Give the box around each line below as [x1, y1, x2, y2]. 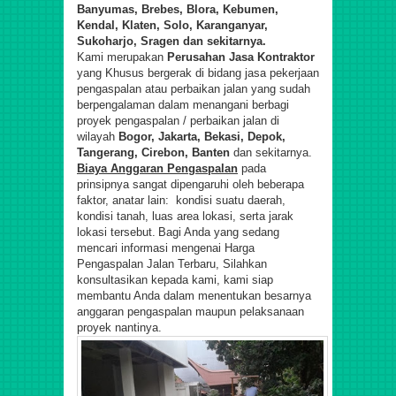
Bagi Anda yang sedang [158, 225, 279, 239]
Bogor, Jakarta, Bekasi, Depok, [118, 130, 286, 143]
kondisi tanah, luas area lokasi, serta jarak [77, 209, 293, 223]
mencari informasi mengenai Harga [77, 241, 255, 255]
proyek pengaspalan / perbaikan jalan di [77, 114, 279, 127]
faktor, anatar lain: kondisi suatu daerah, [77, 194, 286, 207]
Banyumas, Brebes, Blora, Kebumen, [77, 3, 278, 16]
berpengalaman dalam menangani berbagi [77, 98, 289, 111]
